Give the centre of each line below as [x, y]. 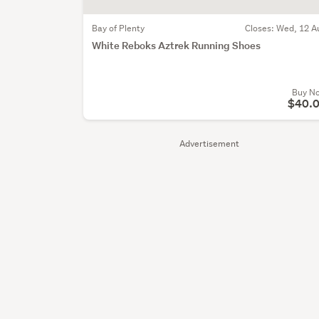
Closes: [261, 28]
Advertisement [210, 143]
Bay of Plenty [119, 28]
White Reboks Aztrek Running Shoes [177, 45]
